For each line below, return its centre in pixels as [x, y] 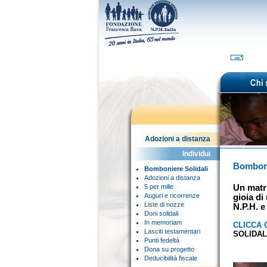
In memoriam [163, 222]
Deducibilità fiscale [171, 258]
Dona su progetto [169, 249]
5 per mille [159, 187]
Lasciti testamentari [172, 231]
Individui [196, 154]
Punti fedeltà [162, 240]
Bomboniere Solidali [176, 169]
